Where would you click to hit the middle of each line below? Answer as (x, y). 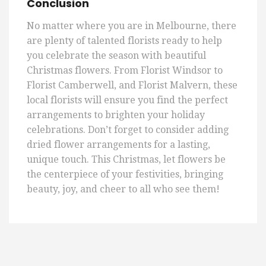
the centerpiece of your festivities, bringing (125, 175)
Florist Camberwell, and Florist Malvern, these (132, 85)
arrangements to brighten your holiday (116, 115)
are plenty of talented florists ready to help (124, 41)
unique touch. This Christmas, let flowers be (126, 160)
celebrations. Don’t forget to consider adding (128, 130)
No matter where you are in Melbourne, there (132, 26)
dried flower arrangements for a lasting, (118, 145)
